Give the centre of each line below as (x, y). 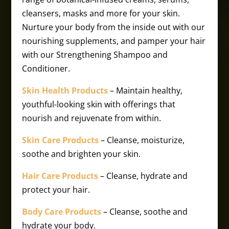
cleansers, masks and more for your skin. (101, 13)
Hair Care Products (60, 176)
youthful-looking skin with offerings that (98, 104)
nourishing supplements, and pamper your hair (113, 41)
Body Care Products (61, 212)
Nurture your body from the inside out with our (113, 27)
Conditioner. (46, 68)
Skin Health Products (65, 90)
